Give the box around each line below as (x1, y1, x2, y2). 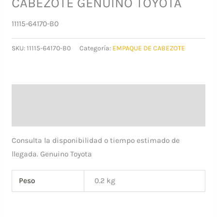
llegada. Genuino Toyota (11, 150, 92, 159)
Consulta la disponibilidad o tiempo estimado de (11, 136, 180, 145)
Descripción (11, 90, 52, 99)
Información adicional (11, 111, 87, 120)
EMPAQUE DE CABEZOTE (112, 44, 185, 52)
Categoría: (79, 44, 112, 52)
